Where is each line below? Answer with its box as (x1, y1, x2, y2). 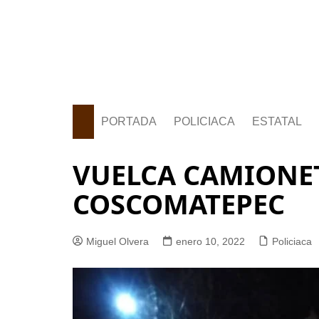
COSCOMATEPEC (73, 185, 285, 222)
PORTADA (101, 115, 157, 127)
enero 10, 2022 (176, 236, 245, 247)
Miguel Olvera (86, 236, 149, 247)
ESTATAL (252, 115, 302, 127)
